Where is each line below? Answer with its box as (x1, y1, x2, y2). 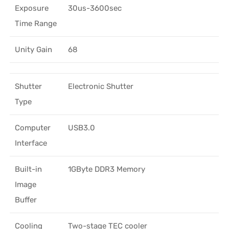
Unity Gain (15, 44, 53, 54)
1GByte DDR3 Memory (68, 164, 146, 174)
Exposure (15, 3, 49, 13)
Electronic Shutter (68, 81, 134, 91)
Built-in (15, 164, 42, 174)
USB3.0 (68, 123, 96, 132)
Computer (15, 123, 51, 132)
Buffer (15, 195, 37, 204)
